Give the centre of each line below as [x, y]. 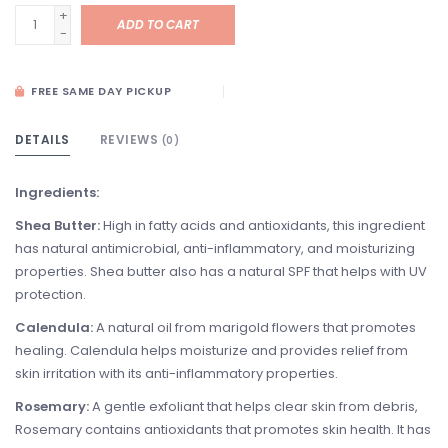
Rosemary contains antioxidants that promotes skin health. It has [223, 430]
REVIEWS [130, 140]
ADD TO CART [158, 25]
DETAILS [42, 140]
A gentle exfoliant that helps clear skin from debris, [253, 407]
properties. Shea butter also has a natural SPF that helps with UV [221, 272]
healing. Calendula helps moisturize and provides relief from [211, 351]
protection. [50, 295]
